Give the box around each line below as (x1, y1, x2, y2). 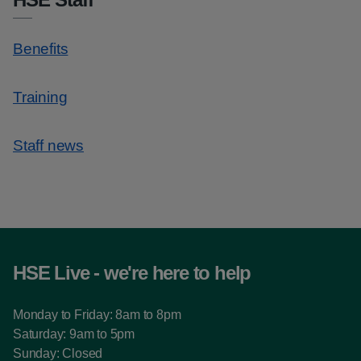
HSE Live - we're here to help (13, 262, 251, 284)
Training (13, 89, 68, 106)
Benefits (13, 40, 68, 57)
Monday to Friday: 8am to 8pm (13, 308, 181, 322)
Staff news (13, 137, 84, 154)
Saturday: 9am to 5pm (13, 327, 135, 341)
